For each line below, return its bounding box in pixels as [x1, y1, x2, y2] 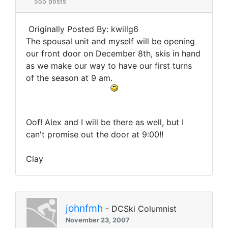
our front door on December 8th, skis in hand [26, 48, 201, 59]
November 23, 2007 [66, 216, 130, 224]
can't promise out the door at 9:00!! [26, 129, 163, 140]
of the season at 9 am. [26, 73, 112, 83]
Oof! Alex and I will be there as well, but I [26, 117, 184, 128]
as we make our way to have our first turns [26, 61, 192, 71]
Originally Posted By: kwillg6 [26, 24, 138, 35]
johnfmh [66, 202, 103, 214]
